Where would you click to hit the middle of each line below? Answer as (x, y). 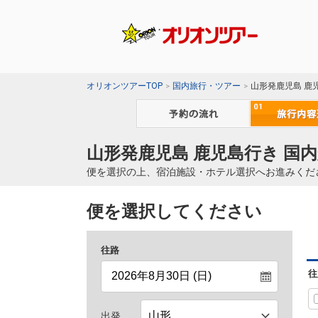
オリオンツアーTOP (125, 86)
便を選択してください (174, 212)
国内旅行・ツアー (207, 86)
